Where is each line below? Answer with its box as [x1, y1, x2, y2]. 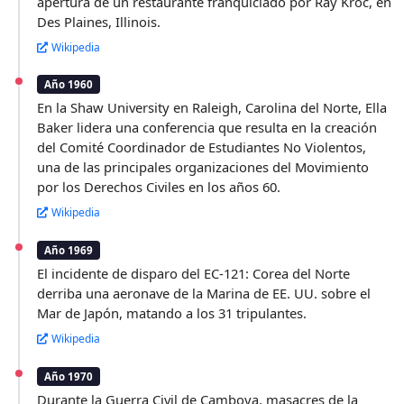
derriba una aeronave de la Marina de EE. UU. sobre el [37, 284, 372, 302]
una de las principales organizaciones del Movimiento [37, 158, 370, 177]
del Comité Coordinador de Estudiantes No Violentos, [37, 138, 367, 157]
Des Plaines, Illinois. [37, 12, 161, 31]
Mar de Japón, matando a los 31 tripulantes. [37, 304, 308, 322]
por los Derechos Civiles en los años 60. [37, 178, 281, 197]
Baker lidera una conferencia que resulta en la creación [37, 118, 378, 137]
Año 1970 [44, 369, 94, 383]
